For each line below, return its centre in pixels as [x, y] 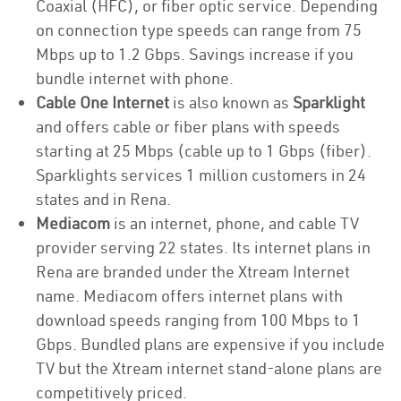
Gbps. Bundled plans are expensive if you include [210, 344]
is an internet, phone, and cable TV [235, 223]
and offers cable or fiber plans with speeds [188, 127]
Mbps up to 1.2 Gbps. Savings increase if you [195, 54]
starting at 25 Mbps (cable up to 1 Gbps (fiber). [204, 151]
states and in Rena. [103, 199]
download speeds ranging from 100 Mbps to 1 [198, 320]
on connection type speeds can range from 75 [199, 30]
